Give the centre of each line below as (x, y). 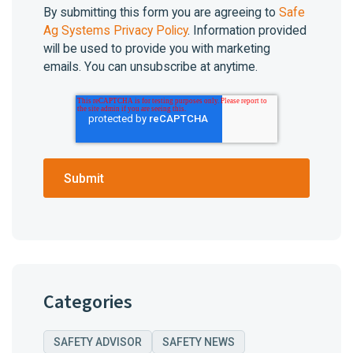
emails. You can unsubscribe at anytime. (150, 67)
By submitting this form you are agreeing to (161, 13)
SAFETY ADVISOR (98, 342)
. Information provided (247, 31)
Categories (88, 303)
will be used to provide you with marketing (157, 49)
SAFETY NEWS (199, 342)
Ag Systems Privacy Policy (115, 31)
